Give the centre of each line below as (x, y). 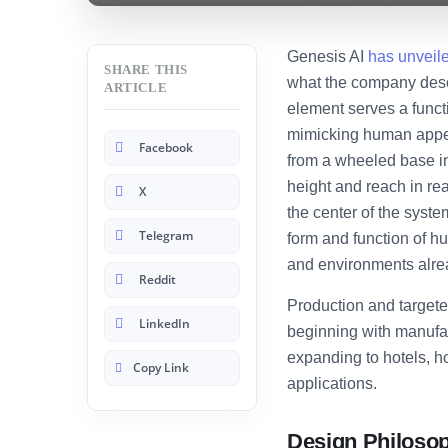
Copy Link (161, 368)
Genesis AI (327, 57)
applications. (332, 384)
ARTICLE (136, 88)
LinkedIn (164, 324)
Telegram (166, 236)
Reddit (157, 280)
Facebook (166, 148)
